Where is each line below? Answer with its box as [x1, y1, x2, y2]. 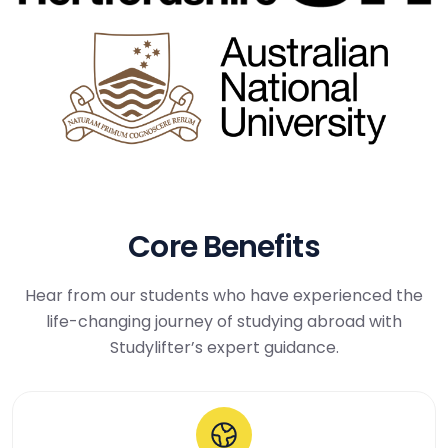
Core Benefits [128, 225, 320, 268]
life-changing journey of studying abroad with [46, 309, 402, 333]
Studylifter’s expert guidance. [109, 335, 339, 359]
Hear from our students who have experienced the [25, 283, 423, 307]
